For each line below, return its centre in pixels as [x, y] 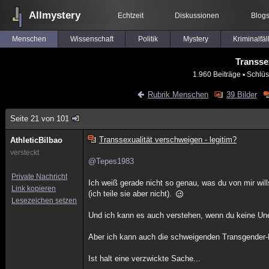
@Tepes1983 [111, 161]
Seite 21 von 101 [40, 119]
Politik [148, 39]
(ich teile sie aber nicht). [131, 194]
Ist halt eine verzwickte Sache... [145, 258]
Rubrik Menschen [178, 95]
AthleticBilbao [36, 140]
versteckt [25, 153]
